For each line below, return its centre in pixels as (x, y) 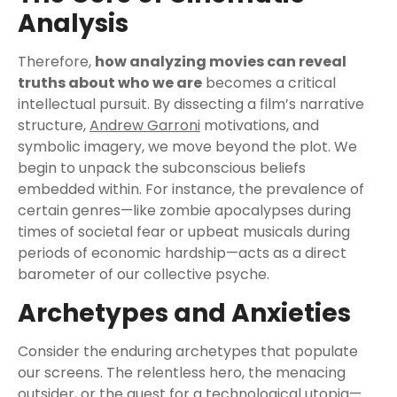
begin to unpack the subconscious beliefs (162, 168)
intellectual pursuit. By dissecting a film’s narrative (191, 104)
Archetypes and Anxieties (184, 313)
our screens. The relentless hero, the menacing (182, 373)
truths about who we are (110, 83)
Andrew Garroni (145, 125)
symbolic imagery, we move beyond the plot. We (187, 147)
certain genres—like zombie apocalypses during (184, 210)
